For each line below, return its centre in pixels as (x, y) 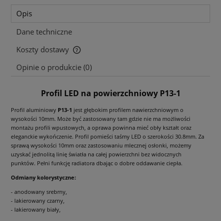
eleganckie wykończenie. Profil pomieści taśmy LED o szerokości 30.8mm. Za (108, 136)
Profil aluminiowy (34, 110)
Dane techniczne (44, 32)
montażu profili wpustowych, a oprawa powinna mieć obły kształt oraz (101, 127)
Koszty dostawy (44, 49)
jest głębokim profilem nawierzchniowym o (128, 110)
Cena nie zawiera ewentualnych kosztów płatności (94, 55)
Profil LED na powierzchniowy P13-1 (110, 93)
